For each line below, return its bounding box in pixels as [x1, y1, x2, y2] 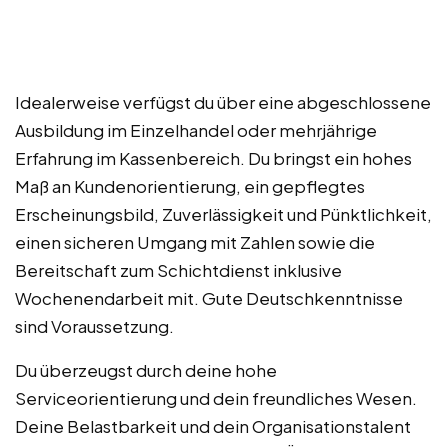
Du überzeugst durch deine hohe [15, 358, 277, 381]
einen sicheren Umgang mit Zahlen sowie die [15, 230, 375, 253]
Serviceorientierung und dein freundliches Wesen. [15, 386, 417, 409]
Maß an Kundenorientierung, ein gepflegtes [15, 174, 365, 197]
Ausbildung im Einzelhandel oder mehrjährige [15, 118, 377, 141]
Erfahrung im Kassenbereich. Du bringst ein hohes [15, 146, 412, 169]
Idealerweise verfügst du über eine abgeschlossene [15, 90, 431, 113]
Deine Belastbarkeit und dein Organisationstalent [15, 414, 411, 437]
